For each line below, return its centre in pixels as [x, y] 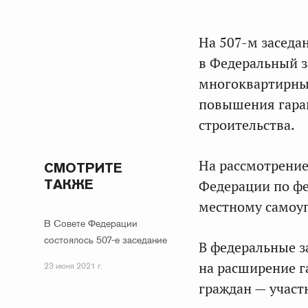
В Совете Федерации [91, 223]
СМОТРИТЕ [83, 168]
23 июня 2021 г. [73, 266]
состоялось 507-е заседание [106, 240]
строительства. [247, 125]
